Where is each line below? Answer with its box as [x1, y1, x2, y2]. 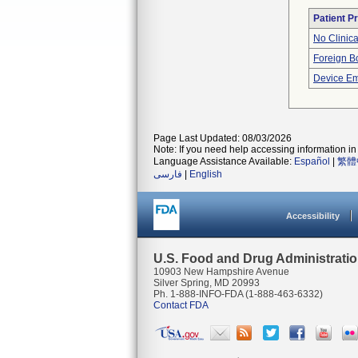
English [189, 169, 222, 180]
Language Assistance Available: [153, 156, 294, 167]
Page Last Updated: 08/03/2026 [153, 133, 292, 144]
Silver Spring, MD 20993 [153, 277, 260, 288]
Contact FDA [153, 300, 209, 311]
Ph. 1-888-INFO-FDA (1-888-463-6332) [153, 288, 323, 300]
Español [294, 156, 330, 167]
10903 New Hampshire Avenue [153, 266, 289, 277]
